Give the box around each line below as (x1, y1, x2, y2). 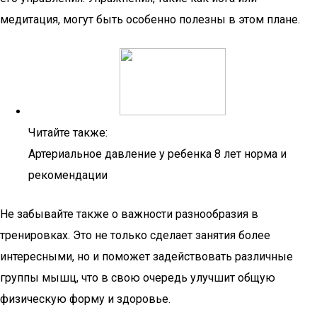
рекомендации (28, 168, 108, 182)
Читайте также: (28, 126, 108, 139)
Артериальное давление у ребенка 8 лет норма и (28, 147, 287, 161)
